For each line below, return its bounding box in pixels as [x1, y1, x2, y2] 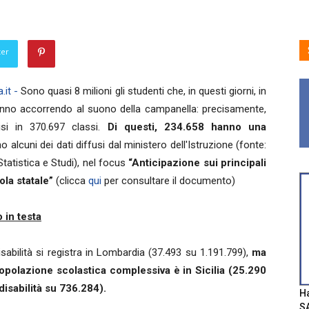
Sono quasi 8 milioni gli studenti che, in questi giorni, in [21, 85, 267, 98]
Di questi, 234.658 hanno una [107, 121, 267, 134]
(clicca [53, 175, 88, 188]
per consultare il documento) [104, 175, 235, 188]
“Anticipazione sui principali [126, 157, 266, 170]
